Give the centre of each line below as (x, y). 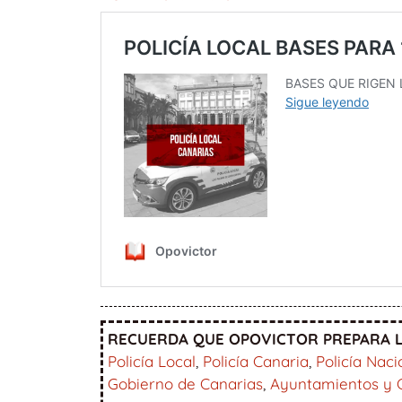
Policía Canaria (256, 362)
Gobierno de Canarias (185, 384)
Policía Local (152, 362)
